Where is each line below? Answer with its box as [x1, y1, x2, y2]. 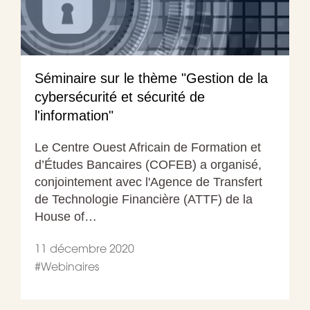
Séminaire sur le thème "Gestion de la [35, 70, 268, 86]
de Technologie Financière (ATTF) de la [35, 192, 253, 206]
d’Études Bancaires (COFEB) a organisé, [35, 157, 262, 172]
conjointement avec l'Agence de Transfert [35, 174, 262, 189]
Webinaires [41, 259, 99, 273]
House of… [35, 209, 97, 224]
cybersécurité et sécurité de [35, 89, 205, 104]
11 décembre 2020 [35, 241, 134, 255]
